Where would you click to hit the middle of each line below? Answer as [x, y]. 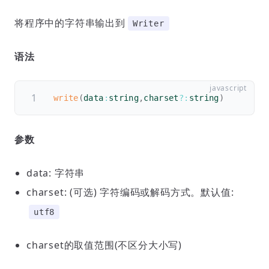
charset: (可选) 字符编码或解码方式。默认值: [130, 192]
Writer [148, 23]
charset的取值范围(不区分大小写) [104, 245]
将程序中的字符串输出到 [70, 23]
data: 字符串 [56, 173]
